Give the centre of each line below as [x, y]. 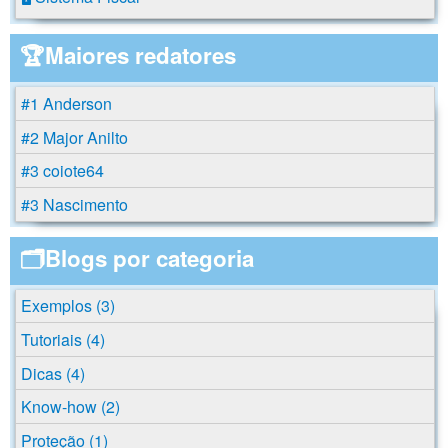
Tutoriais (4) [63, 339]
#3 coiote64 [62, 171]
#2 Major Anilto [74, 137]
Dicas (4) [53, 373]
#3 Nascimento [74, 204]
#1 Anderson [66, 104]
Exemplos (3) [68, 306]
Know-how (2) [70, 407]
